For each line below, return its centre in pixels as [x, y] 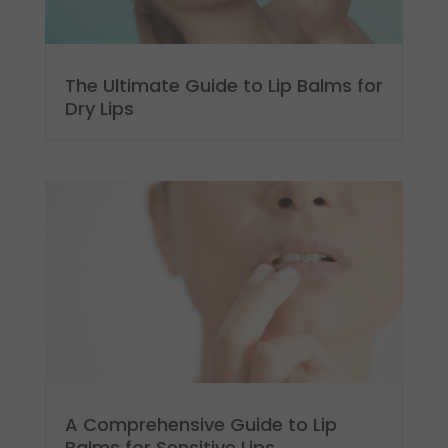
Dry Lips [99, 108]
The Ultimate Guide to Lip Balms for [223, 85]
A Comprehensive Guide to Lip [200, 424]
